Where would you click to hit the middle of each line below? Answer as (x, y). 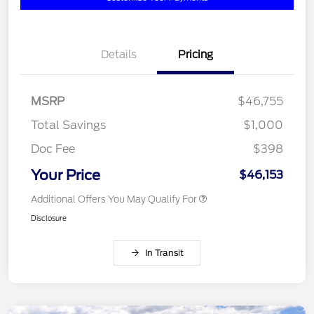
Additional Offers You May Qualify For (114, 200)
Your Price (66, 176)
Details (118, 55)
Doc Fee (53, 149)
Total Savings (68, 125)
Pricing (196, 55)
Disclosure (49, 218)
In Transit (164, 253)
